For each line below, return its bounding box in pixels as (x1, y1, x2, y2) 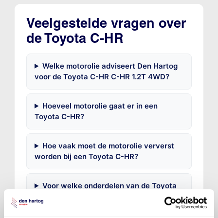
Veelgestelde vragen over (26, 15, 186, 31)
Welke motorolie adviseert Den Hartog (42, 61, 178, 71)
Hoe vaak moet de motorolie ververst (42, 141, 174, 150)
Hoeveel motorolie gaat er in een (42, 101, 158, 110)
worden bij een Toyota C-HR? (34, 151, 138, 161)
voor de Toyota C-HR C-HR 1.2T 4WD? (34, 72, 169, 81)
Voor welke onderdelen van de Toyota (42, 181, 177, 190)
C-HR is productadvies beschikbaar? (34, 191, 164, 201)
